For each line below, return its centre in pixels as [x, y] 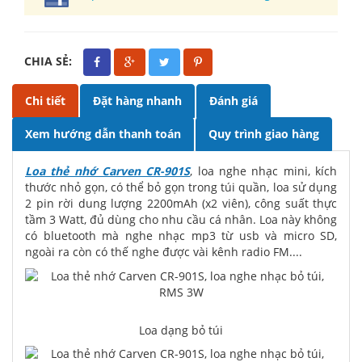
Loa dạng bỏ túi [181, 330]
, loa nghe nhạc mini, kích [264, 171]
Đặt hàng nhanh [137, 101]
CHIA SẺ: [50, 61]
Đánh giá [234, 101]
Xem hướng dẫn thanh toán [103, 134]
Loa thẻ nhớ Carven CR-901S [108, 171]
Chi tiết [45, 101]
